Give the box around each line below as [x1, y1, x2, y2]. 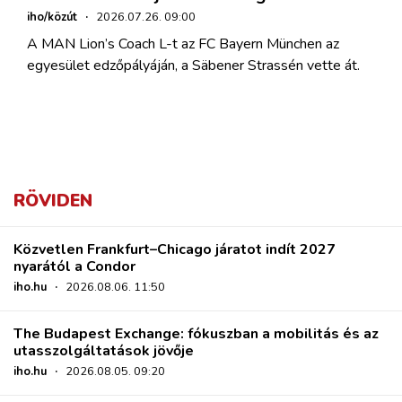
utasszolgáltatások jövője [13, 340, 194, 361]
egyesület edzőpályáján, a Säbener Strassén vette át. [27, 55, 360, 75]
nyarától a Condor [13, 256, 135, 276]
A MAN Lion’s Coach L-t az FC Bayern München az [27, 33, 339, 54]
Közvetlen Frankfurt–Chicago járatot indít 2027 [13, 239, 336, 259]
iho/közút [27, 8, 77, 25]
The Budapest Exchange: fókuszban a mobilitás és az [13, 323, 379, 344]
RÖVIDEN [13, 188, 92, 213]
